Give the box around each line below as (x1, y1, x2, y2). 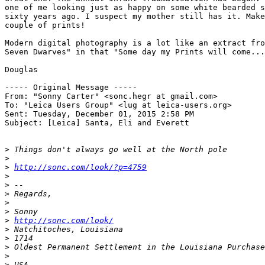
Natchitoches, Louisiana (9, 225, 123, 234)
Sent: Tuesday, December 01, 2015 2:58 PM (5, 109, 194, 118)
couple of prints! (5, 21, 85, 30)
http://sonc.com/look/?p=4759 (14, 163, 147, 172)
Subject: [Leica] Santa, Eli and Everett (5, 118, 189, 127)
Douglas (5, 65, 38, 74)
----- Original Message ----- (5, 83, 142, 92)
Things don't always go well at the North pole (9, 145, 227, 154)
